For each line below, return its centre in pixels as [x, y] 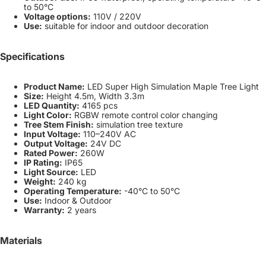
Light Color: [48, 115]
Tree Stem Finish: [59, 125]
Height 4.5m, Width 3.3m [94, 96]
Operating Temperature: [73, 191]
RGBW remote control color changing [145, 115]
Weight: [40, 182]
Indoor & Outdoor [77, 201]
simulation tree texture [138, 125]
